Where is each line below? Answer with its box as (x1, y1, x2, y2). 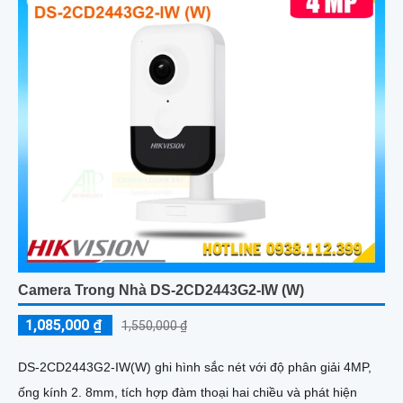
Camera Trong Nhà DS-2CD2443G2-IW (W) (18, 282, 304, 299)
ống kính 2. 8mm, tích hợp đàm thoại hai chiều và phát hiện (18, 385, 357, 400)
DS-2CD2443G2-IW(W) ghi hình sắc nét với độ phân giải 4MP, (18, 360, 372, 375)
